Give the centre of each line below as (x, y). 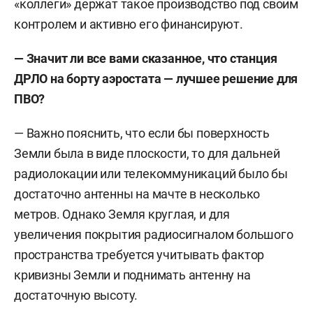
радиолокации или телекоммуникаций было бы (151, 174)
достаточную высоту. (76, 295)
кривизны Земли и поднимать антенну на (132, 275)
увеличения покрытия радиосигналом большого (154, 234)
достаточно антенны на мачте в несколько (137, 194)
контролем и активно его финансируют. (129, 24)
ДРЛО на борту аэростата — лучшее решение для (156, 79)
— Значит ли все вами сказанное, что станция (146, 58)
